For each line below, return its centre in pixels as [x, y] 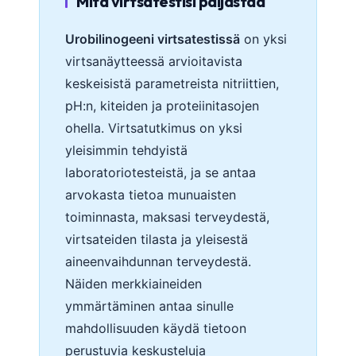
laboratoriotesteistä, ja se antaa [161, 173]
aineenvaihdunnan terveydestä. [158, 262]
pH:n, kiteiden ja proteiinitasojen [162, 106]
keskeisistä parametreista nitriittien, [172, 84]
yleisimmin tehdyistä [126, 151]
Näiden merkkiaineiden [133, 284]
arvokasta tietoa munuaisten [151, 195]
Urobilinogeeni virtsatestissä [153, 39]
